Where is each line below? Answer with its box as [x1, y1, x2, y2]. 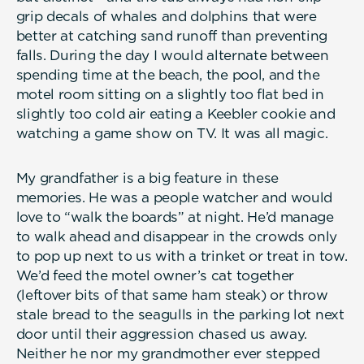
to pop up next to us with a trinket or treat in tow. [15, 248, 348, 265]
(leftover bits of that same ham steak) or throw [15, 287, 328, 304]
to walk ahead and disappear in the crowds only [15, 228, 338, 245]
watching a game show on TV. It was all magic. [15, 124, 328, 141]
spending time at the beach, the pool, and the [15, 66, 320, 83]
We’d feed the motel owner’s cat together [15, 267, 295, 284]
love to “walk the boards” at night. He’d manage [15, 209, 334, 226]
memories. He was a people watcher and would [15, 189, 333, 206]
